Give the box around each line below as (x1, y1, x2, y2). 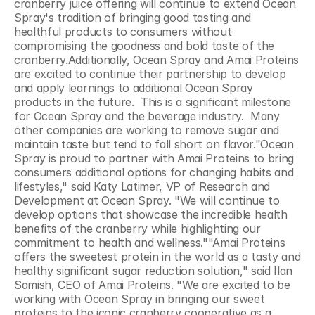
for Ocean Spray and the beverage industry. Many (14, 109, 280, 123)
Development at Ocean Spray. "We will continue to (14, 193, 280, 207)
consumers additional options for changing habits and (14, 165, 294, 179)
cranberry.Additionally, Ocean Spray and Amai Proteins (14, 53, 300, 67)
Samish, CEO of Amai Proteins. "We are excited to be (14, 278, 290, 292)
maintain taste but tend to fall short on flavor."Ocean (14, 137, 294, 151)
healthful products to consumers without (14, 25, 232, 39)
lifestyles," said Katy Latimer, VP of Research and (14, 179, 270, 193)
